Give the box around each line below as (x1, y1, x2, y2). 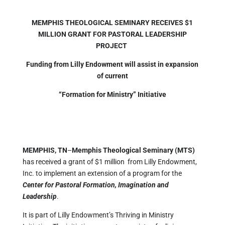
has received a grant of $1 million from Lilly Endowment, (22, 158, 197, 166)
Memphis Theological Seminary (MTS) (71, 146, 195, 154)
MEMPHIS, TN (22, 146, 67, 154)
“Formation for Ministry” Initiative (58, 90, 166, 98)
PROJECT (96, 42, 128, 50)
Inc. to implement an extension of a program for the (22, 169, 182, 177)
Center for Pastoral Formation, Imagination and (22, 181, 169, 189)
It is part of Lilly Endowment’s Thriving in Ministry (22, 211, 174, 219)
